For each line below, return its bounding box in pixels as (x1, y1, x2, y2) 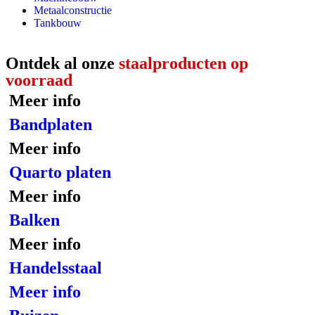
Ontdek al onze (6, 54, 119, 72)
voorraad (6, 71, 72, 89)
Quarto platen (9, 163, 111, 181)
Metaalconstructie (34, 4, 112, 16)
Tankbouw (34, 17, 82, 29)
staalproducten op (119, 54, 248, 72)
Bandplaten (9, 115, 92, 134)
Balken (9, 211, 60, 229)
